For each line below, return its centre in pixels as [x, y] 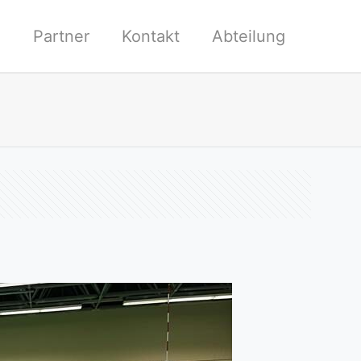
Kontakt [151, 36]
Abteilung [249, 36]
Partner [61, 36]
